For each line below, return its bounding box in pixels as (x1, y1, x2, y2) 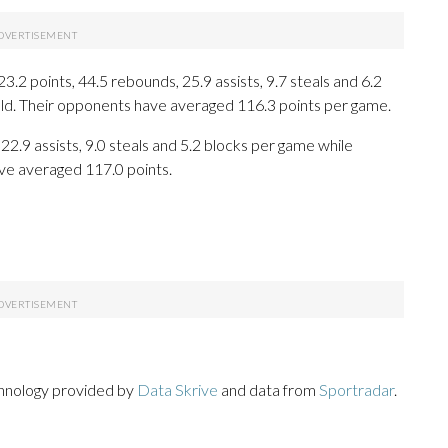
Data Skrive (137, 380, 218, 400)
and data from (218, 380, 319, 400)
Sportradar (319, 380, 394, 400)
